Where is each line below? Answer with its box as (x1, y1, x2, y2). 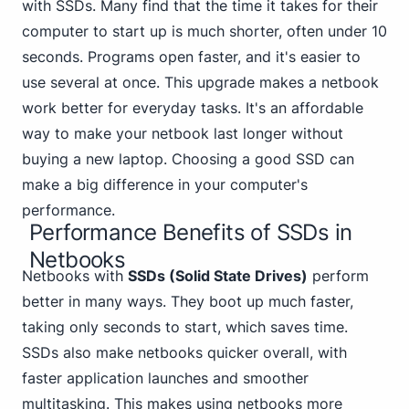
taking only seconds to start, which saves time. (22, 318, 348, 336)
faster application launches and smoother (22, 369, 309, 387)
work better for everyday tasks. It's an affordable (22, 99, 363, 117)
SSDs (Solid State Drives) (128, 267, 308, 285)
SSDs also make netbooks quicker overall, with (22, 343, 347, 362)
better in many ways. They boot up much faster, (22, 292, 353, 310)
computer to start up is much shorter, (22, 22, 287, 40)
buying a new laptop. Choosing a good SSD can (22, 150, 354, 168)
